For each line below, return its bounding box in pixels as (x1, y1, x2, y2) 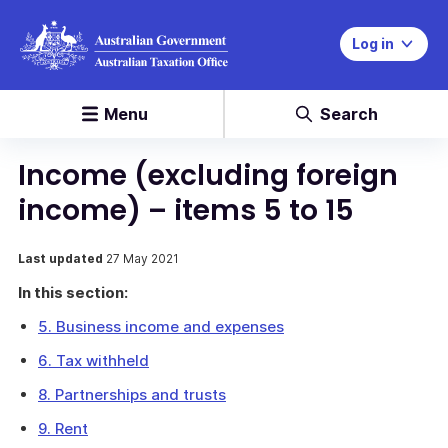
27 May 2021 (106, 251, 179, 266)
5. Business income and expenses (38, 317, 284, 336)
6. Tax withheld (38, 351, 149, 370)
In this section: (18, 283, 128, 302)
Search (320, 104, 379, 124)
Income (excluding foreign (18, 156, 398, 195)
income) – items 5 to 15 (18, 191, 354, 230)
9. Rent (38, 419, 88, 438)
